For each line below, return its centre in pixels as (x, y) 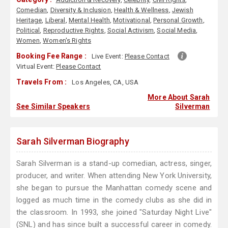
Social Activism (131, 31)
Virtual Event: (36, 67)
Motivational (132, 20)
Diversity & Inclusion (80, 10)
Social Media (177, 31)
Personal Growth (178, 20)
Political (28, 31)
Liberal (55, 20)
